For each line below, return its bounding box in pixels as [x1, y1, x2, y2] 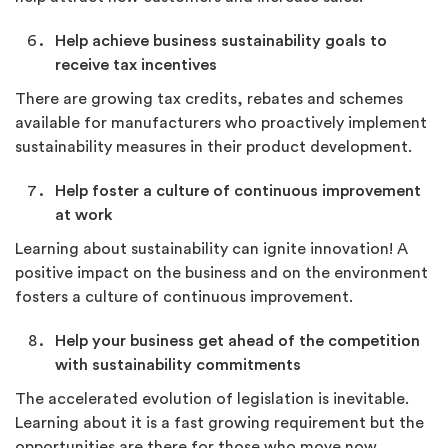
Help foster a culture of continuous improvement [55, 183, 421, 199]
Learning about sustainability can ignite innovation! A [15, 241, 408, 257]
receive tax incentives [55, 57, 217, 73]
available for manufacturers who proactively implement [15, 115, 427, 131]
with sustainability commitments [55, 357, 301, 373]
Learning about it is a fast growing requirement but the [15, 415, 424, 431]
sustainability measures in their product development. [15, 139, 412, 155]
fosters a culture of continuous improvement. [15, 289, 353, 305]
